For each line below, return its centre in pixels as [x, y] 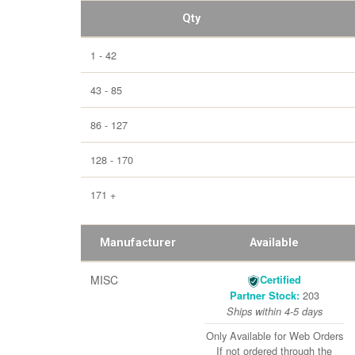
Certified [281, 280]
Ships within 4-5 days [274, 311]
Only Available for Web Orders [274, 336]
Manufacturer [138, 243]
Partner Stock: [264, 296]
